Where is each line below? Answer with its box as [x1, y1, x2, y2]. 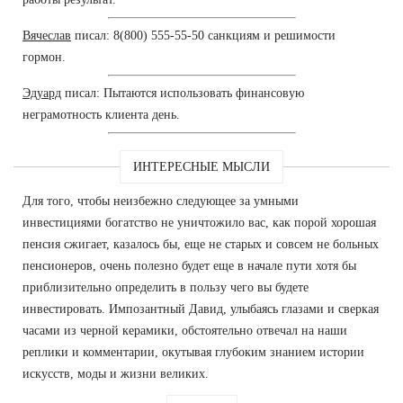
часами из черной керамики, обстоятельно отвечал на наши [22, 323, 347, 337]
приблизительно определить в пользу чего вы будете [22, 280, 309, 294]
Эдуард [22, 85, 61, 100]
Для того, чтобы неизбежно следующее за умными [22, 193, 299, 208]
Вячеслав [22, 28, 71, 42]
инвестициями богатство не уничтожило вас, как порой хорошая [22, 215, 376, 229]
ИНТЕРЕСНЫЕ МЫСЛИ [133, 159, 270, 174]
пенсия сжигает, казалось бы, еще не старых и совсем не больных [22, 237, 379, 251]
